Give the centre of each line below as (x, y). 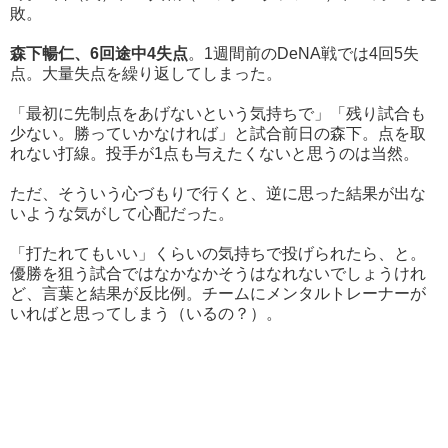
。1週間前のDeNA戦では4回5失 (303, 54)
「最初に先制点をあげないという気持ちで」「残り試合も (218, 114)
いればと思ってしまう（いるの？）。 (146, 314)
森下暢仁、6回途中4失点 (99, 54)
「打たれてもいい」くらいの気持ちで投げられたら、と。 (218, 254)
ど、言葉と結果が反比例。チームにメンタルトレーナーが (218, 294)
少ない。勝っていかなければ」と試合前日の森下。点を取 (218, 134)
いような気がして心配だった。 (122, 214)
